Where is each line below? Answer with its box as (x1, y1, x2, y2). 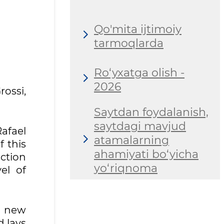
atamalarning (94, 133, 169, 147)
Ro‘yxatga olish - (94, 65, 184, 79)
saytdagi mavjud (94, 119, 186, 133)
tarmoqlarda (94, 36, 163, 50)
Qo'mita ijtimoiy (94, 22, 181, 36)
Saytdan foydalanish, (94, 105, 208, 119)
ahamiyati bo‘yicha (94, 147, 198, 161)
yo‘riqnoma (94, 161, 157, 175)
